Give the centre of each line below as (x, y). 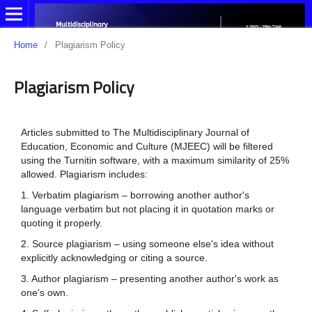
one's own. (44, 292)
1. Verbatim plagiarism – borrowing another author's (135, 195)
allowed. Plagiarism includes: (84, 174)
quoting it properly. (61, 223)
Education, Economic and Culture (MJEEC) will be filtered (147, 146)
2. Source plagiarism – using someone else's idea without (147, 243)
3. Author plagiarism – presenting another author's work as (149, 278)
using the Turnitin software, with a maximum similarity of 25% (155, 160)
